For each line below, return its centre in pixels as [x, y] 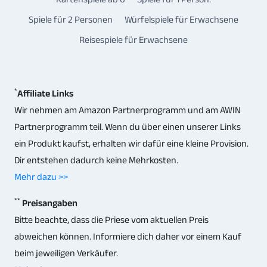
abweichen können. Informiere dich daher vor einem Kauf [128, 237]
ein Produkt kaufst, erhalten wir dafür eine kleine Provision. [131, 144]
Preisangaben [50, 203]
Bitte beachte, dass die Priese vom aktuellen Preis [111, 220]
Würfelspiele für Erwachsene [181, 19]
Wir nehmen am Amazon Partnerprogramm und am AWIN [128, 110]
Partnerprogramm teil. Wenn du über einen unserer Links [128, 127]
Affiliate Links [45, 94]
